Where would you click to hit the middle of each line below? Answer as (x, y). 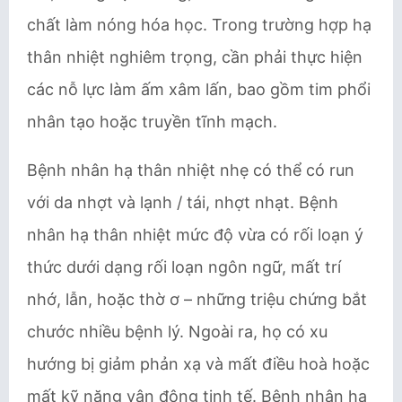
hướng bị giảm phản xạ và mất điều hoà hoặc (198, 364)
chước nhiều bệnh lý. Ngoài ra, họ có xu (177, 332)
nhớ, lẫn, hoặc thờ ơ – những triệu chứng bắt (197, 299)
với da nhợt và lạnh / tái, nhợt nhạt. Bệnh (183, 202)
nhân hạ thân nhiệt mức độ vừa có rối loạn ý (195, 235)
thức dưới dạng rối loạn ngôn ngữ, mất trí (184, 267)
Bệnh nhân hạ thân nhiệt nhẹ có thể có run (191, 170)
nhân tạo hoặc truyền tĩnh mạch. (154, 122)
